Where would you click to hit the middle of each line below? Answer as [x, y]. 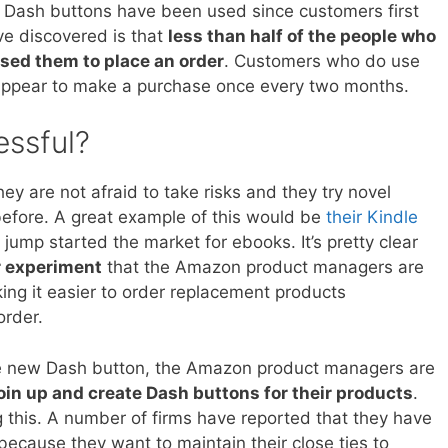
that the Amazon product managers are [263, 267]
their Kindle [372, 217]
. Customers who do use [322, 60]
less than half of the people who [302, 35]
